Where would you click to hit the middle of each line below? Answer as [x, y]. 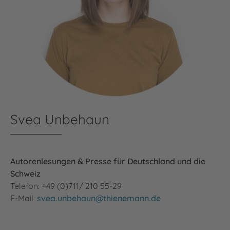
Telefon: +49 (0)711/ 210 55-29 [66, 186]
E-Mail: [24, 198]
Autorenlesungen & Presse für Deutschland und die [108, 161]
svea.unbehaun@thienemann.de [99, 198]
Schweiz [25, 173]
